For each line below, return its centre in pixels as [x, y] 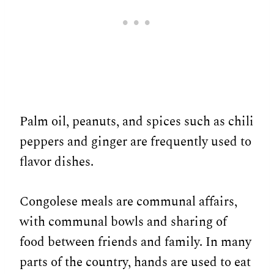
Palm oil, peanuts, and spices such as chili [137, 121]
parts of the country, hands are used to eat [135, 262]
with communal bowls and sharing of [123, 222]
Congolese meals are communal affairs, [128, 202]
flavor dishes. [57, 162]
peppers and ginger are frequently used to [135, 142]
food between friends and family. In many [135, 242]
